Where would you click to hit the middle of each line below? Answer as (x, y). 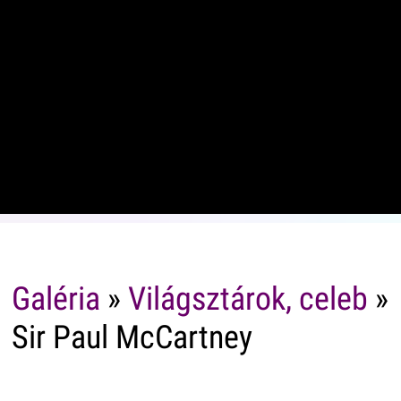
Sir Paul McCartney (132, 338)
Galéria (55, 299)
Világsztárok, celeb (247, 299)
